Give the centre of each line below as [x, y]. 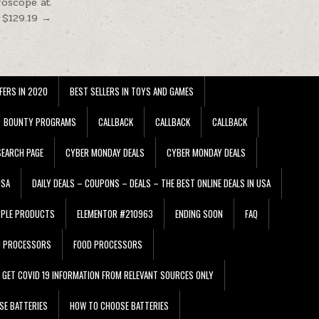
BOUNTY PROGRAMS [40, 121]
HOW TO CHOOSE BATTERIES [119, 305]
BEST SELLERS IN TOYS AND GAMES [132, 91]
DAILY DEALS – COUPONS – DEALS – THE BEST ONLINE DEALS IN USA [151, 183]
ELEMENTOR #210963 [115, 213]
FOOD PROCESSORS [108, 244]
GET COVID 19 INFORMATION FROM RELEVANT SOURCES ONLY [108, 274]
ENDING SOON [199, 213]
